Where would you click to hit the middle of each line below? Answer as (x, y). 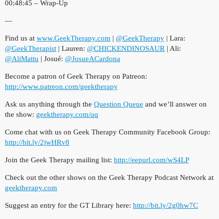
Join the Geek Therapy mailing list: (59, 160)
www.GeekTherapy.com (74, 38)
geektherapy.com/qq (67, 114)
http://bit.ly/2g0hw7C (165, 205)
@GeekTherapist (31, 48)
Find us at (21, 38)
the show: (21, 114)
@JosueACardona (93, 58)
